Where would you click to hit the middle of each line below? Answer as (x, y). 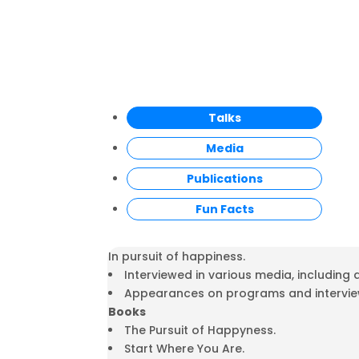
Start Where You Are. (185, 349)
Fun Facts (224, 210)
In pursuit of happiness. (177, 257)
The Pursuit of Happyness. (200, 331)
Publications (224, 179)
